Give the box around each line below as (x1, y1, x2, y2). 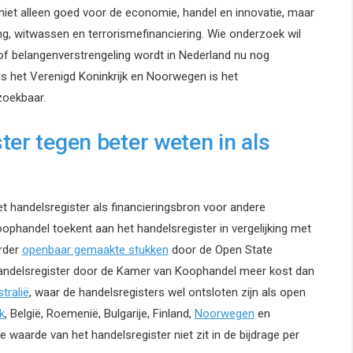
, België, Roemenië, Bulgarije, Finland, (4, 306, 195, 321)
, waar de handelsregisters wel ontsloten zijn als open (28, 284, 306, 299)
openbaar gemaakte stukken (21, 242, 169, 257)
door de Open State (168, 242, 273, 257)
